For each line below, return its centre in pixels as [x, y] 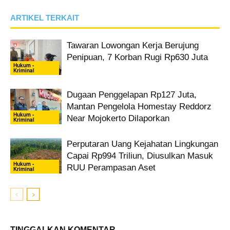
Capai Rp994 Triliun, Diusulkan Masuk [140, 156]
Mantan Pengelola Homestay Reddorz [139, 107]
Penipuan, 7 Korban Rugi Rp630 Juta [137, 57]
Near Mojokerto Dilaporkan [118, 118]
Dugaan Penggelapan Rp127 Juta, [132, 95]
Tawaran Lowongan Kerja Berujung [133, 45]
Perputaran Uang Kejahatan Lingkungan [142, 144]
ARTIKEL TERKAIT [45, 18]
